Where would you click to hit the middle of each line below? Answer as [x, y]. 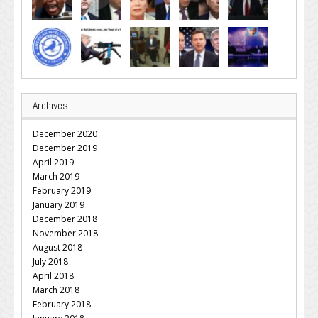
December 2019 [65, 148]
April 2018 [53, 275]
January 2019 [59, 204]
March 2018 [56, 290]
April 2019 [53, 162]
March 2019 [56, 176]
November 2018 [65, 233]
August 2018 [57, 247]
